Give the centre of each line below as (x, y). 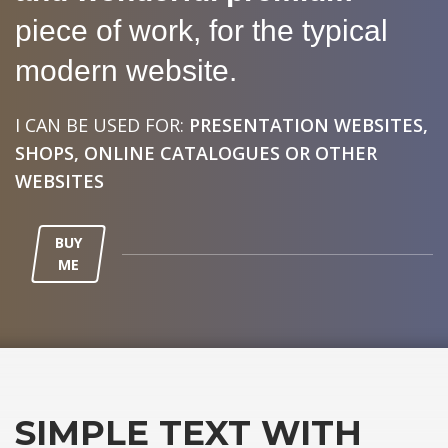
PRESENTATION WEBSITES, (308, 124)
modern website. (126, 70)
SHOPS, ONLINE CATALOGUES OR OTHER (196, 152)
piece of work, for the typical (201, 30)
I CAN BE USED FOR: (102, 124)
